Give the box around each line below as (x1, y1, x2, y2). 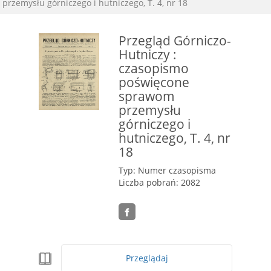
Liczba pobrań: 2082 (119, 177, 200, 188)
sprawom (119, 87, 175, 105)
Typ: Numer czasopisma (119, 165, 216, 176)
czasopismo (119, 59, 189, 77)
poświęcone (119, 73, 189, 91)
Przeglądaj (125, 252, 168, 264)
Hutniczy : (119, 45, 177, 63)
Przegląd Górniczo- (119, 31, 231, 49)
